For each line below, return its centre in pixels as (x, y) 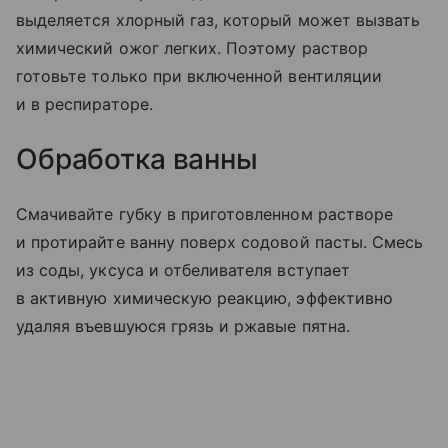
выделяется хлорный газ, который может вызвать (218, 20)
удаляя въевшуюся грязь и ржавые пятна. (183, 326)
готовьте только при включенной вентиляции (199, 76)
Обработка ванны (137, 159)
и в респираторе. (84, 104)
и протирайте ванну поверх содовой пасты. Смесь (220, 242)
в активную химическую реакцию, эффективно (204, 298)
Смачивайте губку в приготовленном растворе (205, 214)
